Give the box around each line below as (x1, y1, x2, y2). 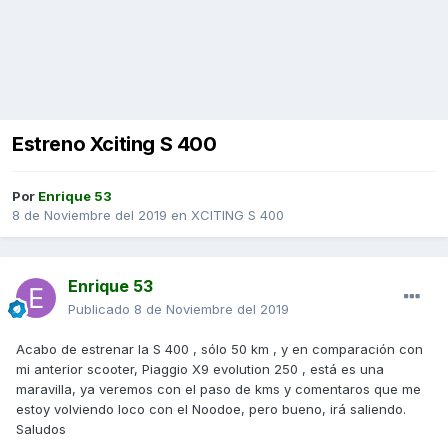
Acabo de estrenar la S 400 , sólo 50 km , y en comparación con (16, 341, 423, 358)
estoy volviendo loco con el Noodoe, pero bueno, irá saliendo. (16, 401, 406, 418)
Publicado (68, 301, 134, 318)
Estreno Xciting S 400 (12, 132, 217, 157)
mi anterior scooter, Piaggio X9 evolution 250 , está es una (16, 361, 384, 378)
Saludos (16, 421, 70, 438)
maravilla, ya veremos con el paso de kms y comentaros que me (16, 381, 421, 398)
